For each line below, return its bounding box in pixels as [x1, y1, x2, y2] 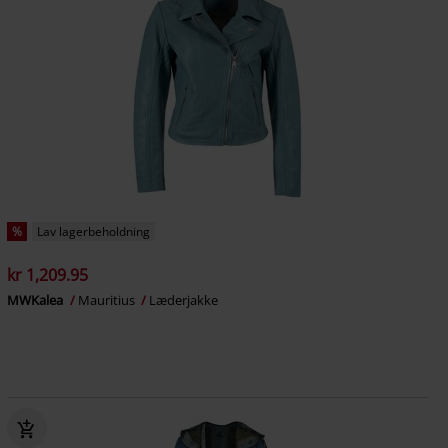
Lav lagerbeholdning [36, 223, 150, 240]
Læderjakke [148, 291, 218, 309]
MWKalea [6, 291, 66, 309]
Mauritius [77, 291, 138, 309]
